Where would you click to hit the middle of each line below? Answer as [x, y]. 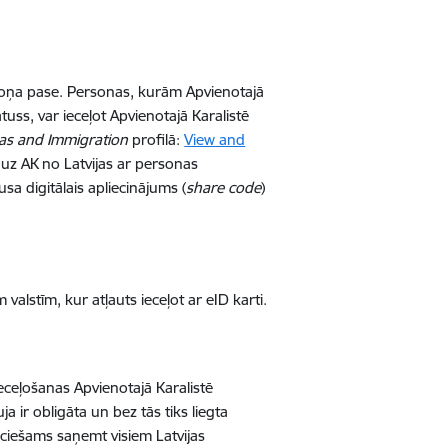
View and [215, 139]
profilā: [156, 139]
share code [224, 187]
